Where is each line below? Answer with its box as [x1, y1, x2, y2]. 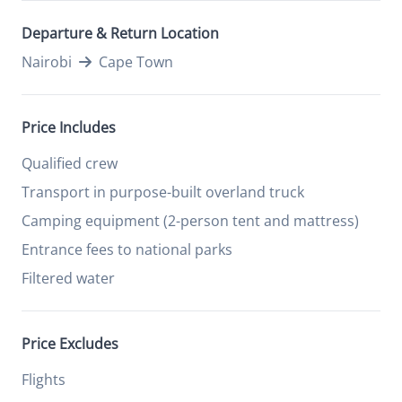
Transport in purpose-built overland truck [22, 182, 304, 202]
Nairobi [22, 52, 72, 72]
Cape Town [99, 52, 173, 72]
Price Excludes [22, 334, 118, 354]
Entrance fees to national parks [22, 240, 232, 259]
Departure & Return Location [22, 23, 219, 43]
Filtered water [22, 268, 115, 288]
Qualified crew [22, 153, 118, 173]
